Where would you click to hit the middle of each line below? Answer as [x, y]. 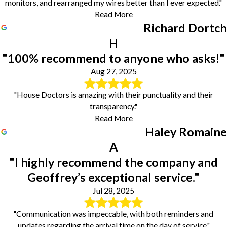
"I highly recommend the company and [113, 162]
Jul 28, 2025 [113, 190]
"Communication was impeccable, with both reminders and [113, 214]
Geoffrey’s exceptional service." [113, 177]
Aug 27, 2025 [113, 71]
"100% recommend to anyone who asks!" [113, 58]
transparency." [113, 106]
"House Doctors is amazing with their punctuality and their [113, 94]
